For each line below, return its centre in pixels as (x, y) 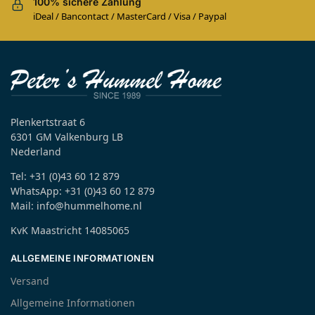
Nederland (36, 151)
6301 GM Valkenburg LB (67, 136)
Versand (30, 281)
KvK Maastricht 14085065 (70, 230)
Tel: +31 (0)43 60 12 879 (65, 176)
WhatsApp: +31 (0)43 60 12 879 (83, 191)
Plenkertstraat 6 (48, 122)
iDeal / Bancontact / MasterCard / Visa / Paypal (130, 17)
